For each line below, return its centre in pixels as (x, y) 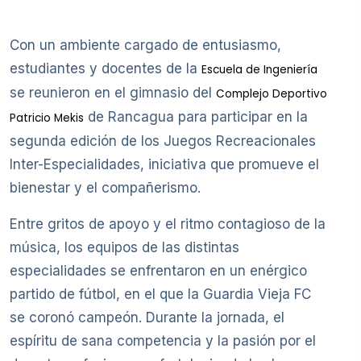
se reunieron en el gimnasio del (113, 93)
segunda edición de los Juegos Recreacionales (163, 141)
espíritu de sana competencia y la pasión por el (163, 341)
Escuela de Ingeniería (259, 70)
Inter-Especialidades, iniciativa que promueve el (164, 165)
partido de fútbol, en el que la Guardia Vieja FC (160, 295)
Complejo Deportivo (272, 94)
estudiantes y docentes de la (106, 69)
